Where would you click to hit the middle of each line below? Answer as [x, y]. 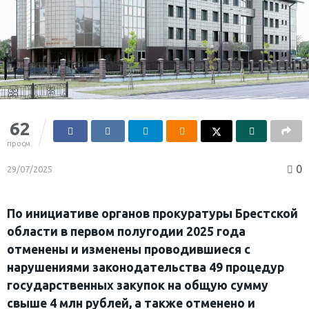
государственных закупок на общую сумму [138, 285]
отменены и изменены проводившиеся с [129, 249]
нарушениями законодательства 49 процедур [146, 267]
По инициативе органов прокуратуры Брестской [152, 213]
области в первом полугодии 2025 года [126, 231]
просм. [20, 143]
